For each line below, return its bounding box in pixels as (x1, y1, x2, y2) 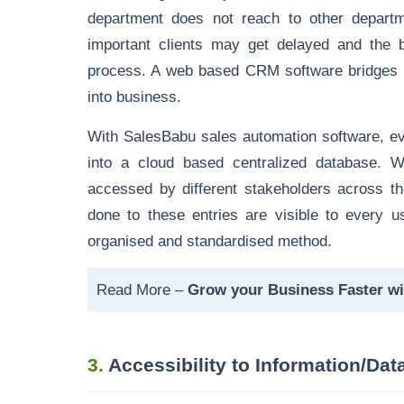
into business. (87, 88, 181, 105)
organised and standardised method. (87, 233, 332, 249)
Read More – (96, 281, 188, 298)
